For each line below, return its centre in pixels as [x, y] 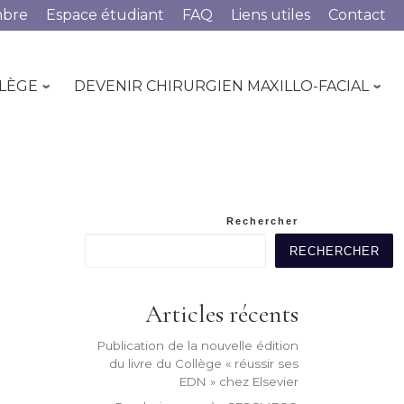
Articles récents [222, 313]
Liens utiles [271, 15]
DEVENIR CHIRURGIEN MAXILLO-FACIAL [221, 86]
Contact [357, 15]
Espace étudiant [105, 15]
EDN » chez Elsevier [239, 381]
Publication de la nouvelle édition [198, 345]
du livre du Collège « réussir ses [204, 363]
